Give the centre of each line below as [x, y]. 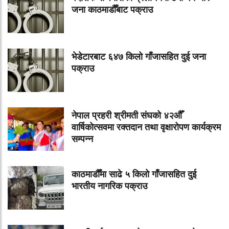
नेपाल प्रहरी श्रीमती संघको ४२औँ [127, 116]
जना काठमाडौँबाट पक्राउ [112, 10]
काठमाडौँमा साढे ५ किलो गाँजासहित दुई [134, 175]
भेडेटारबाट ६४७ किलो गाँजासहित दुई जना [139, 57]
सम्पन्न [82, 139]
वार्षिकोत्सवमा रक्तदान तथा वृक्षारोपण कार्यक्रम [146, 128]
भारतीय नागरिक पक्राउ [109, 186]
